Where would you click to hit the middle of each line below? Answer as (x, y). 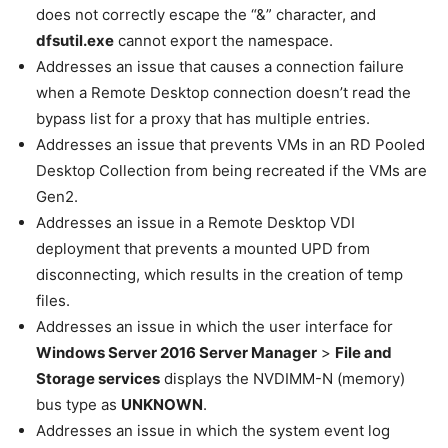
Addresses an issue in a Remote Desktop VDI (195, 223)
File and (363, 353)
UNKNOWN (162, 405)
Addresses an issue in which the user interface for (214, 327)
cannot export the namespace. (223, 41)
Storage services (98, 379)
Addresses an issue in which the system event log (213, 431)
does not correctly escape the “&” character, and (206, 15)
